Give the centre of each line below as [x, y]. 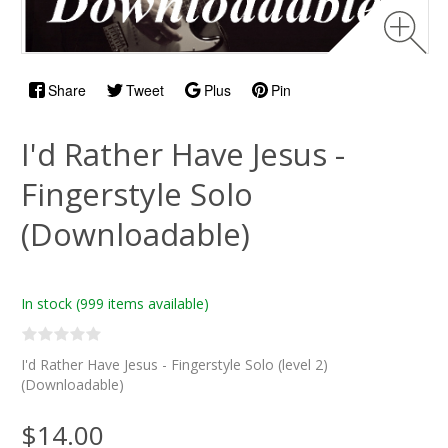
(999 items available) [142, 303]
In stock [46, 303]
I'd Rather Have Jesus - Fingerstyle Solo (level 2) [174, 365]
